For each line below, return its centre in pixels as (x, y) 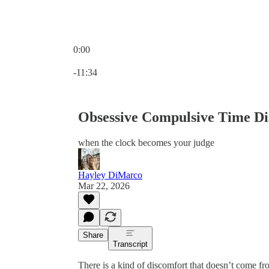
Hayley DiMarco (110, 175)
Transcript (130, 244)
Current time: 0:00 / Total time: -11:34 (144, 60)
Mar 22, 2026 (104, 186)
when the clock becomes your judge (146, 142)
